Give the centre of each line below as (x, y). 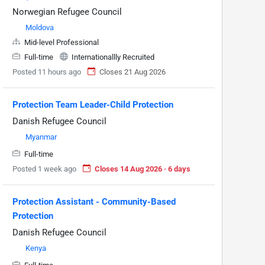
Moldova (40, 27)
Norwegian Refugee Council (67, 12)
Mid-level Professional (61, 42)
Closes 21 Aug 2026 (132, 72)
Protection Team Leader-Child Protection (93, 104)
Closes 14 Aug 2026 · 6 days (143, 169)
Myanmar (41, 137)
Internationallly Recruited (112, 57)
